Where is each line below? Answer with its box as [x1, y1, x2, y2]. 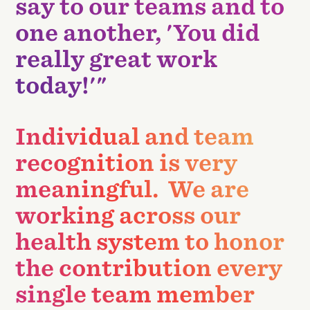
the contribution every [15, 254, 283, 282]
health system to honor [15, 228, 285, 255]
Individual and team [15, 122, 255, 150]
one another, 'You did [15, 19, 260, 46]
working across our [15, 201, 241, 229]
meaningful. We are [15, 175, 250, 203]
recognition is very [15, 149, 238, 176]
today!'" [15, 71, 108, 99]
